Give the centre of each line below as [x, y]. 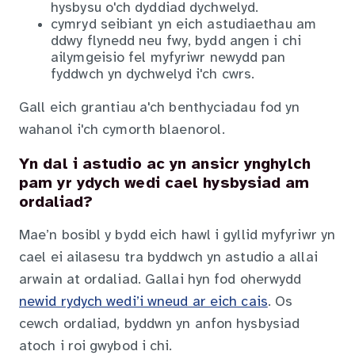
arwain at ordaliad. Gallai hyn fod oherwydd [160, 281]
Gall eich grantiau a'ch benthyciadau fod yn [160, 108]
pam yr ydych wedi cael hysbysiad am [164, 183]
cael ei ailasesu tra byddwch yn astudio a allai [168, 258]
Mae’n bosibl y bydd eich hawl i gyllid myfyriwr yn [177, 236]
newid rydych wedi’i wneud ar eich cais [143, 303]
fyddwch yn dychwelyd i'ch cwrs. [153, 74]
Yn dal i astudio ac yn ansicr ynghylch [165, 164]
